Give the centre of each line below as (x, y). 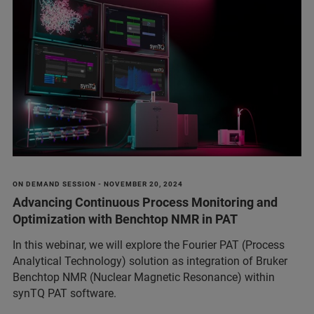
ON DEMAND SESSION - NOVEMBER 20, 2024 (98, 184)
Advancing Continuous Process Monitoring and (145, 202)
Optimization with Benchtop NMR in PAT (125, 219)
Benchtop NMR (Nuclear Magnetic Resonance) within (144, 277)
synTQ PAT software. (64, 293)
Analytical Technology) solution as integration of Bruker (150, 261)
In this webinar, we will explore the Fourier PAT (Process (149, 245)
